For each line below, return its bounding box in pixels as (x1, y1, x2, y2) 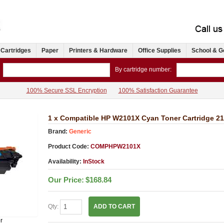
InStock (82, 158, 104, 165)
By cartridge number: (115, 66, 171, 73)
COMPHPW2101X (88, 143, 140, 150)
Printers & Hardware (69, 47, 127, 54)
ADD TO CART (93, 203, 135, 210)
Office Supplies (138, 47, 181, 54)
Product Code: (47, 143, 89, 150)
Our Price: (47, 175, 84, 184)
